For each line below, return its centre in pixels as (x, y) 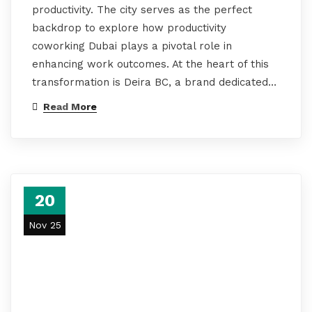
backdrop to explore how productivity (129, 28)
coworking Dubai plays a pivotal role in (132, 46)
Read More (70, 107)
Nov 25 (45, 225)
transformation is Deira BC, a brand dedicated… (154, 82)
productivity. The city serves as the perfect (142, 10)
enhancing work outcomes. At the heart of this (150, 64)
